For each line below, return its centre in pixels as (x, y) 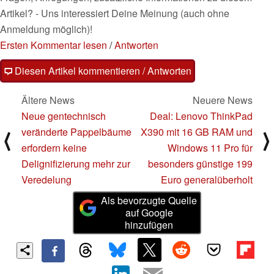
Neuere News (223, 100)
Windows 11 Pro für (210, 148)
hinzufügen (149, 225)
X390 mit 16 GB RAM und (197, 132)
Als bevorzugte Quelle (149, 201)
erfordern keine (54, 148)
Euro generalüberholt (207, 180)
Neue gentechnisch (64, 116)
